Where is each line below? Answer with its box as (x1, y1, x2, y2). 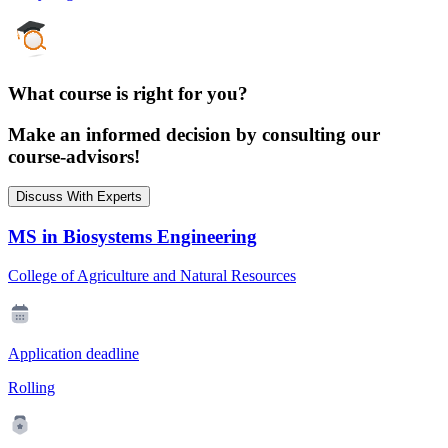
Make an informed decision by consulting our (8, 123, 380, 145)
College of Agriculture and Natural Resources (8, 266, 296, 284)
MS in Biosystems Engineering (8, 226, 257, 248)
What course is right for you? (8, 82, 248, 104)
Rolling (8, 378, 55, 396)
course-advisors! (8, 145, 140, 167)
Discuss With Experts (16, 189, 142, 205)
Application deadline (8, 344, 139, 362)
